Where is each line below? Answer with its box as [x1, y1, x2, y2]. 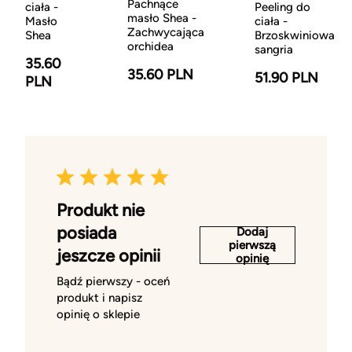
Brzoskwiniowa [255, 28, 335, 43]
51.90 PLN [255, 69, 318, 87]
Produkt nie [57, 200, 145, 222]
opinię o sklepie [57, 307, 140, 322]
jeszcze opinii [57, 245, 160, 267]
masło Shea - [127, 11, 196, 26]
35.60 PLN [127, 66, 193, 84]
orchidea [127, 39, 174, 54]
